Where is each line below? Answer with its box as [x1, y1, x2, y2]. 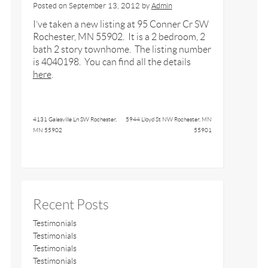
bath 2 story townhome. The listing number [32, 44, 211, 54]
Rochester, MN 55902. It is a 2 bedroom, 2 [32, 31, 205, 42]
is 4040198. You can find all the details [32, 56, 191, 67]
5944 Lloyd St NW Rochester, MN [125, 115, 212, 123]
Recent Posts [32, 197, 109, 213]
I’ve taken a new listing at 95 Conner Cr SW [32, 19, 209, 29]
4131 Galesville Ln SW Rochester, [32, 115, 117, 123]
